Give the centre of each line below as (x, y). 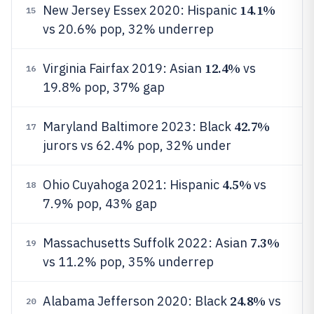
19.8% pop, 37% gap (104, 87)
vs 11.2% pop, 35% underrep (128, 262)
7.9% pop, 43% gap (100, 204)
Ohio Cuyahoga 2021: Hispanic (132, 185)
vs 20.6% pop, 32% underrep (128, 29)
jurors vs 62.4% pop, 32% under (137, 145)
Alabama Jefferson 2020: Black (136, 301)
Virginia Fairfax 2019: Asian (124, 68)
